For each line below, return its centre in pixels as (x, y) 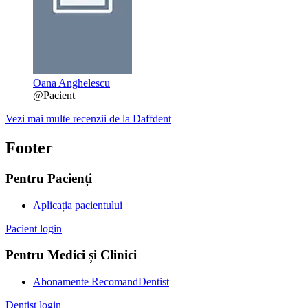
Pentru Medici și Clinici (71, 255)
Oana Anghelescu (71, 83)
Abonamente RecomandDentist (101, 282)
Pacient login (34, 228)
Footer (29, 147)
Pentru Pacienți (49, 178)
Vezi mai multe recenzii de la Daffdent (88, 119)
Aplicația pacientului (78, 205)
